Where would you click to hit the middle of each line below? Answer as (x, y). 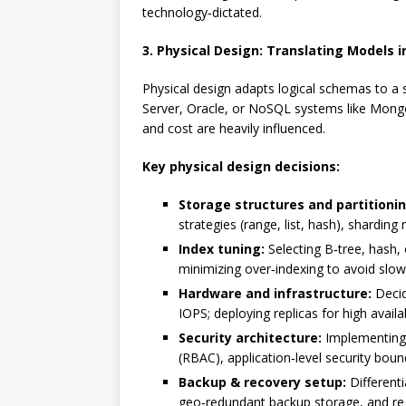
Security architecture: (250, 338)
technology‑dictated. (202, 12)
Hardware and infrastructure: (275, 293)
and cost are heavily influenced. (234, 128)
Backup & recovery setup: (262, 382)
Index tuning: (222, 249)
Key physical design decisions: (241, 166)
